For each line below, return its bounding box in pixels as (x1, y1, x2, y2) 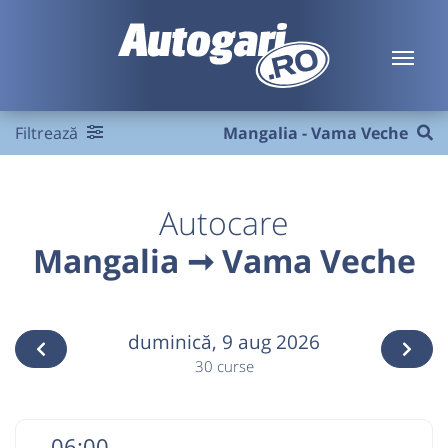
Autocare (159, 201, 289, 244)
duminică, (128, 328, 222, 355)
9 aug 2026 (222, 328, 320, 355)
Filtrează (15, 122, 82, 144)
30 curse (194, 356, 254, 377)
